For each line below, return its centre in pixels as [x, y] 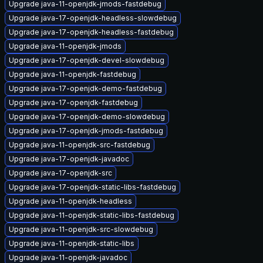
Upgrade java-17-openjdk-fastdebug [73, 102]
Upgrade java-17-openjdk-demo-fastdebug [85, 88]
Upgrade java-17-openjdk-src [60, 173]
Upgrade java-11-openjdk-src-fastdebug [80, 145]
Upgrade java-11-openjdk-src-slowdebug [81, 229]
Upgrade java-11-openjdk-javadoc [68, 257]
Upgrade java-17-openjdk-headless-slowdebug [93, 18]
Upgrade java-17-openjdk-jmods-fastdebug [86, 131]
